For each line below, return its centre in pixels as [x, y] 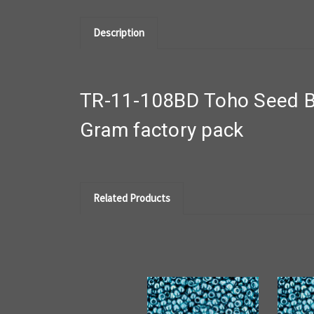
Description [118, 32]
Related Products [131, 198]
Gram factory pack [169, 130]
